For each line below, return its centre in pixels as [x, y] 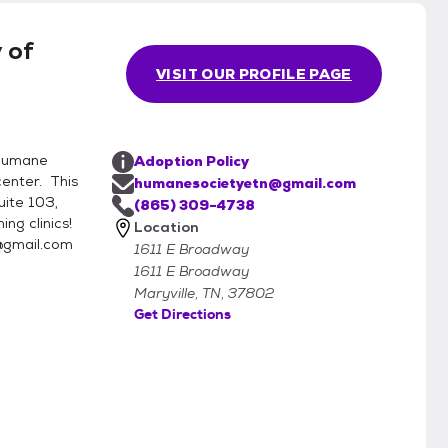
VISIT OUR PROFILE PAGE [254, 74]
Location [166, 227]
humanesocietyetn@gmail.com [245, 183]
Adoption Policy [191, 161]
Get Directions [182, 314]
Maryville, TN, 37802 [204, 293]
